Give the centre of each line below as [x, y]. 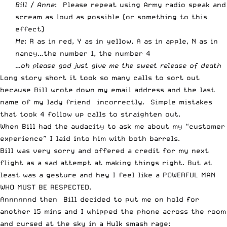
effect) [30, 29]
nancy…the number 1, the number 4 [83, 53]
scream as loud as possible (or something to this [111, 16]
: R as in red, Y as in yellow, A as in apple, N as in [121, 41]
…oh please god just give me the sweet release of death [118, 65]
